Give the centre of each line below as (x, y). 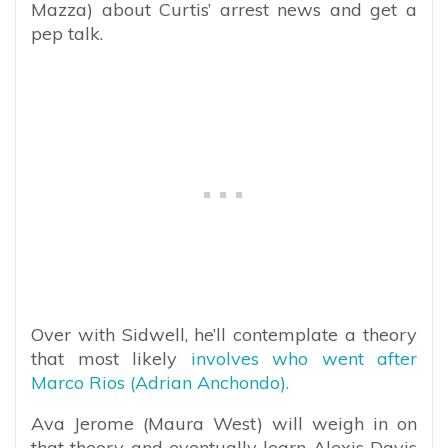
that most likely (111, 358)
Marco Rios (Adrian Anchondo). (160, 382)
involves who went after (303, 358)
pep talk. (67, 33)
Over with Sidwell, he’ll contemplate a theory (224, 334)
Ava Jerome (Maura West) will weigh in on (224, 423)
